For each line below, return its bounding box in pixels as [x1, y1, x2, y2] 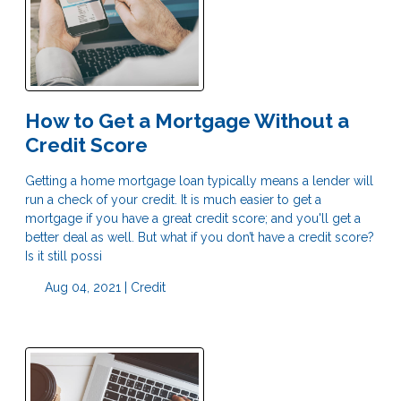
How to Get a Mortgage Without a [25, 108, 349, 132]
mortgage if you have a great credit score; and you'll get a [25, 211, 361, 226]
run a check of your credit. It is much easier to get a [25, 192, 321, 208]
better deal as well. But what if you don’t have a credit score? [25, 230, 374, 245]
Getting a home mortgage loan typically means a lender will [25, 174, 373, 189]
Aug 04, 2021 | [40, 280, 131, 295]
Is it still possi [25, 249, 102, 264]
